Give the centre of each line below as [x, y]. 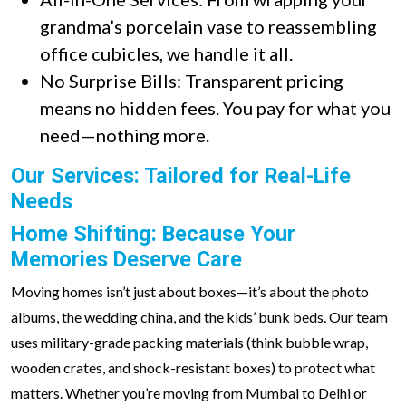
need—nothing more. [125, 135]
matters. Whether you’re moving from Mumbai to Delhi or [189, 393]
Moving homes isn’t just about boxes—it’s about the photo [190, 291]
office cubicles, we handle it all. [166, 53]
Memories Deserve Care [126, 259]
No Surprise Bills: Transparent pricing [192, 81]
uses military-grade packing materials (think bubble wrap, [189, 342]
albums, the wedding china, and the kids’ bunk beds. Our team [199, 317]
